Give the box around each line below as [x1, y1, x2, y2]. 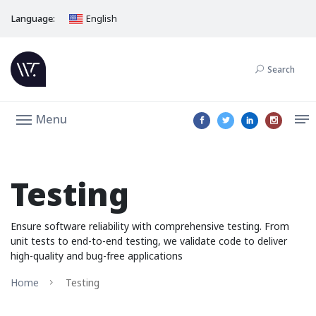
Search [267, 63, 295, 75]
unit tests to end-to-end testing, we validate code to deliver [11, 234, 287, 248]
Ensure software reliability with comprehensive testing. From [11, 219, 289, 233]
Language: [11, 12, 55, 25]
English [84, 12, 118, 25]
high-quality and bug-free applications [11, 249, 183, 262]
